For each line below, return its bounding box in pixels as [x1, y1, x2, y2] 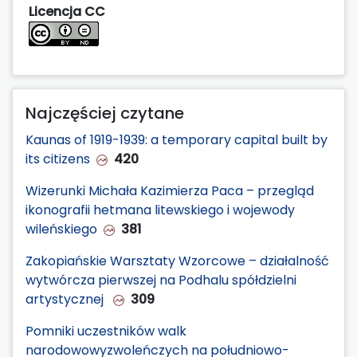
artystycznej [25, 289, 107, 308]
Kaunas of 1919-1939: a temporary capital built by [25, 130, 328, 149]
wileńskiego [25, 219, 97, 238]
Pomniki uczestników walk [25, 321, 186, 340]
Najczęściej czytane [25, 101, 184, 124]
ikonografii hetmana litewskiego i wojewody [25, 200, 295, 219]
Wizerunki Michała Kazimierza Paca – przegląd [25, 181, 314, 200]
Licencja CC [29, 2, 105, 21]
